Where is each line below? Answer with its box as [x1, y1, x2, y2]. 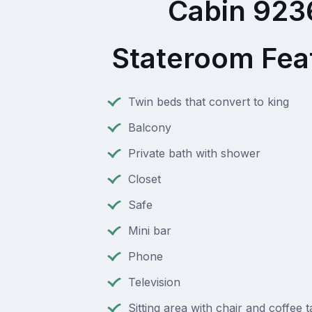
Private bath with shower [127, 146, 260, 161]
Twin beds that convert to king [127, 95, 289, 109]
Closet [127, 172, 161, 187]
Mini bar [127, 224, 171, 238]
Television [127, 275, 180, 290]
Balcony [127, 120, 171, 135]
